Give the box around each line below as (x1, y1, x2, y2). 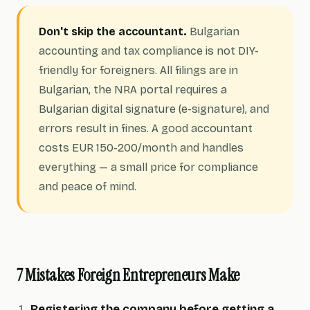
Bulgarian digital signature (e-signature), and (39, 102, 269, 116)
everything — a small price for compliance (39, 161, 258, 174)
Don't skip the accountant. (39, 25, 187, 38)
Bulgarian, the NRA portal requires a (39, 83, 227, 96)
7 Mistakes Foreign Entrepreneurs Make (17, 264, 239, 286)
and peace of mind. (39, 180, 136, 193)
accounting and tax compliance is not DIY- (39, 44, 259, 57)
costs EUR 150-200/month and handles (39, 141, 244, 154)
